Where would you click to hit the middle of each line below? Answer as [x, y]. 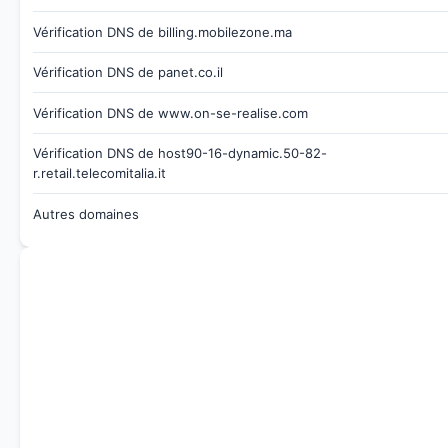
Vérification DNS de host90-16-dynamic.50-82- [179, 153]
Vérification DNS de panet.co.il [127, 72]
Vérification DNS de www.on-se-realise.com [170, 112]
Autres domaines [85, 213]
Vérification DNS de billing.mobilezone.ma [162, 31]
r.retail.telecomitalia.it [99, 173]
